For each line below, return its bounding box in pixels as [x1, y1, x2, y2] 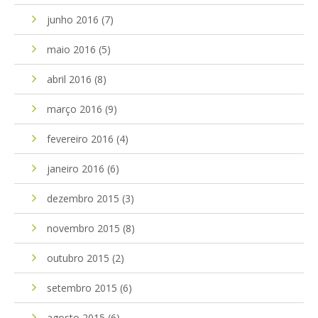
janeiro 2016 [47, 161, 104, 175]
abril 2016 [47, 72, 92, 86]
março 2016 [47, 102, 102, 116]
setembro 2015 [47, 280, 117, 295]
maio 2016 [47, 42, 96, 56]
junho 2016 [47, 12, 99, 26]
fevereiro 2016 [47, 131, 114, 146]
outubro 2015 [47, 251, 109, 265]
